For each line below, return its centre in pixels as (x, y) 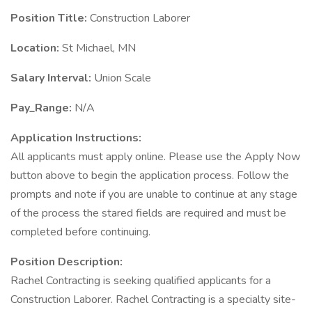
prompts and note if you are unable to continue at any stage (154, 194)
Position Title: (50, 18)
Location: (36, 48)
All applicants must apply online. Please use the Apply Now (155, 157)
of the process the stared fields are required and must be (148, 213)
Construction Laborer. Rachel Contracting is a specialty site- (153, 299)
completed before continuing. (80, 232)
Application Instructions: (76, 138)
